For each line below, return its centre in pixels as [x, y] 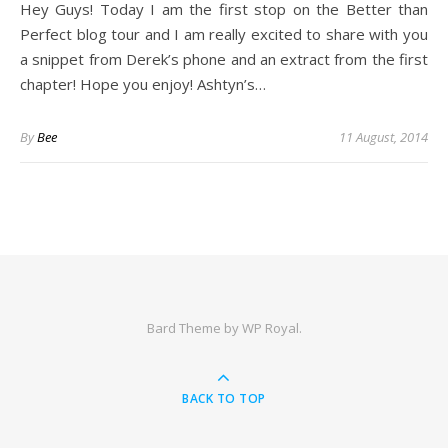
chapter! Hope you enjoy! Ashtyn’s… [143, 84]
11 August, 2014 [383, 137]
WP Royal [270, 328]
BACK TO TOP [224, 398]
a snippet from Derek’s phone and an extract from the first [224, 59]
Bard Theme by [194, 328]
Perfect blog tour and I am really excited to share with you [224, 34]
